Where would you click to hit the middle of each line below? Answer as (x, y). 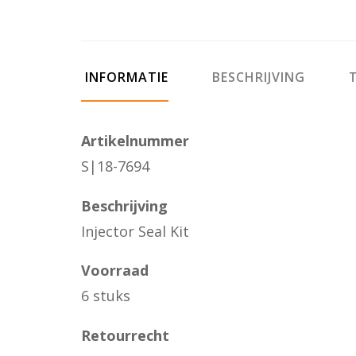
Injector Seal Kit (135, 231)
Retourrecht (125, 335)
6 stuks (106, 296)
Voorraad (115, 270)
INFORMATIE (125, 77)
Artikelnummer (135, 141)
